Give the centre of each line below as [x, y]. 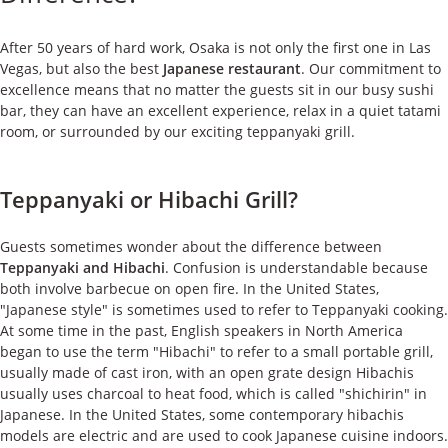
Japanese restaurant [232, 68]
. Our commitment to [371, 68]
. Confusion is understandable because [296, 267]
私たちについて [391, 66]
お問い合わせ [397, 114]
